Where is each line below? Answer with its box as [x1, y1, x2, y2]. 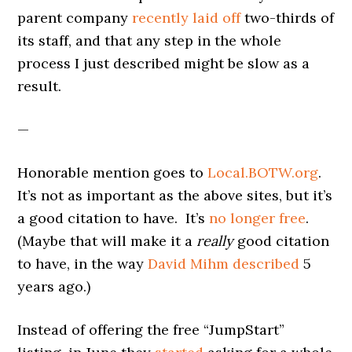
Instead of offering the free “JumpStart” [17, 320, 285, 339]
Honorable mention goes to [17, 163, 208, 181]
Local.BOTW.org [207, 163, 319, 181]
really [196, 231, 238, 250]
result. [17, 76, 62, 95]
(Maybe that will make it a [17, 231, 197, 250]
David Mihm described [148, 254, 300, 273]
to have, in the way [17, 254, 148, 273]
